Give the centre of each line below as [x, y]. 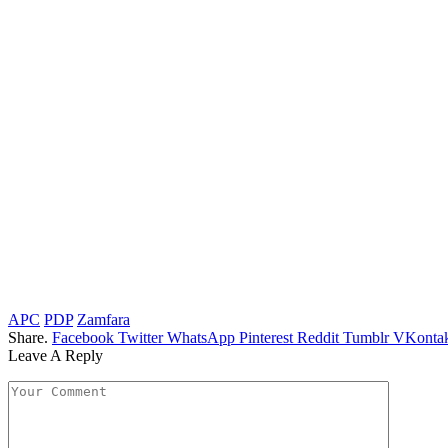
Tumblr [366, 338]
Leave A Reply [55, 356]
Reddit [318, 338]
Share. [28, 338]
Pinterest [266, 338]
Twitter [140, 338]
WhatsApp [201, 338]
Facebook [83, 338]
